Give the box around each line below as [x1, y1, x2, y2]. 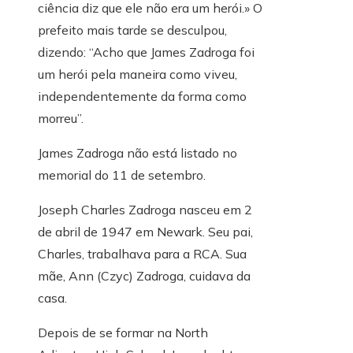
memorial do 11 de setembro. [38, 167, 206, 184]
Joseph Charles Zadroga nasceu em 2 [38, 202, 252, 218]
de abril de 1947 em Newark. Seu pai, [38, 224, 253, 240]
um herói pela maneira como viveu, [38, 66, 237, 83]
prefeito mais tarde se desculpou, [38, 22, 227, 39]
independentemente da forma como [38, 88, 247, 105]
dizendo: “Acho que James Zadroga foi [38, 44, 255, 61]
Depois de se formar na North [38, 325, 208, 341]
